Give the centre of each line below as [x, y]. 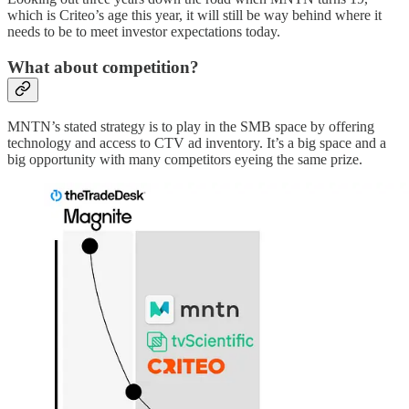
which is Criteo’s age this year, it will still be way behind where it [194, 16]
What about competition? [103, 67]
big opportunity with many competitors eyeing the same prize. [185, 160]
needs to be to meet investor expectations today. [144, 32]
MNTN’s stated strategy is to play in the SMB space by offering [191, 127]
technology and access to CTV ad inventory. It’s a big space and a [197, 143]
